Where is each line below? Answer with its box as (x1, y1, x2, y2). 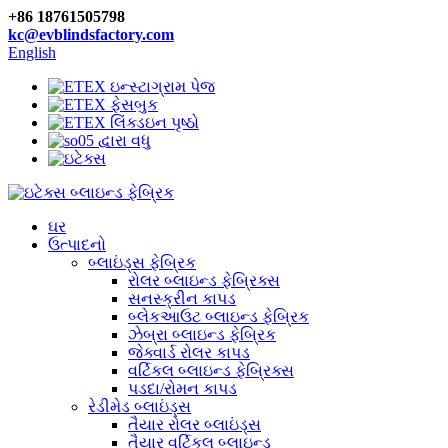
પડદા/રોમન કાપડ (128, 380, 237, 397)
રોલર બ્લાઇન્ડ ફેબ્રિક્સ (128, 272, 280, 289)
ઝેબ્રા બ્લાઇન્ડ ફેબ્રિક (128, 326, 276, 343)
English (8, 44, 56, 61)
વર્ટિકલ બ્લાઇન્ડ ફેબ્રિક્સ (128, 362, 294, 379)
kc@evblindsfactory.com (8, 26, 174, 43)
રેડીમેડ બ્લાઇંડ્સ (88, 398, 191, 415)
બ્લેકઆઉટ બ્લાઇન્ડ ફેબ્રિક (128, 308, 309, 325)
